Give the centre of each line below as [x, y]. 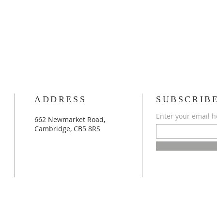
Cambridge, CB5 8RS [67, 128]
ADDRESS [61, 99]
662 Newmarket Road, [70, 119]
